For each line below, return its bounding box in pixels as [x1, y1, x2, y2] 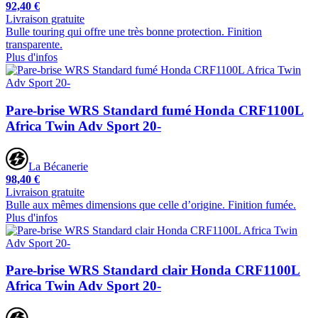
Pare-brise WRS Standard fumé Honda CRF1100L [6, 102, 304, 118]
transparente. [6, 38, 62, 51]
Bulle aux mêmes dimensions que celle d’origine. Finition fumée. [6, 198, 296, 211]
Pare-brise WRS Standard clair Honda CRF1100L [6, 263, 300, 278]
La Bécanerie [28, 160, 88, 172]
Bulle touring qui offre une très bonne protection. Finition [6, 26, 262, 38]
